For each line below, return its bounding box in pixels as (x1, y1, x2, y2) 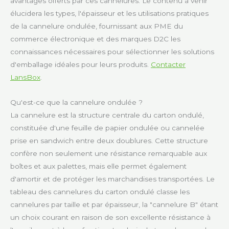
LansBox (10, 73, 40, 82)
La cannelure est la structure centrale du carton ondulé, (10, 111, 204, 120)
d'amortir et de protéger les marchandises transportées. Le (10, 175, 215, 184)
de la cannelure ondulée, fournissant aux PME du (10, 22, 183, 31)
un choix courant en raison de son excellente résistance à (10, 213, 211, 222)
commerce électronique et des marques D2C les (10, 35, 180, 43)
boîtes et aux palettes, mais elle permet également (10, 162, 187, 171)
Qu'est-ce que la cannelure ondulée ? (10, 98, 143, 107)
